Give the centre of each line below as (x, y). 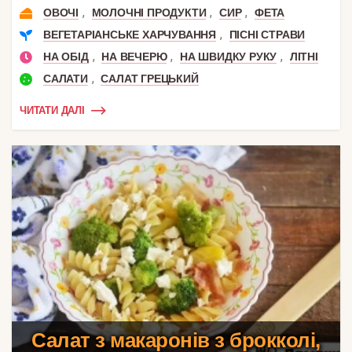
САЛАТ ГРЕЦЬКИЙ (150, 78)
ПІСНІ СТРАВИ (267, 34)
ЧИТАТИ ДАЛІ (52, 111)
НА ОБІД (66, 56)
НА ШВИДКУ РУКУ (229, 56)
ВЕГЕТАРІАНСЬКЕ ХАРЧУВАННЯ (130, 34)
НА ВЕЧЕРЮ (134, 56)
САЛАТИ (66, 78)
